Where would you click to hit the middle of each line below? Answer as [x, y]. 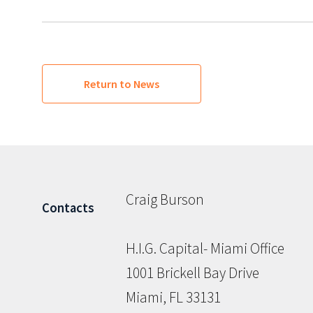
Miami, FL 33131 [173, 298]
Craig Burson [165, 200]
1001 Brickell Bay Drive [192, 273]
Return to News [122, 84]
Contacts [68, 208]
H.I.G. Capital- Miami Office [205, 249]
